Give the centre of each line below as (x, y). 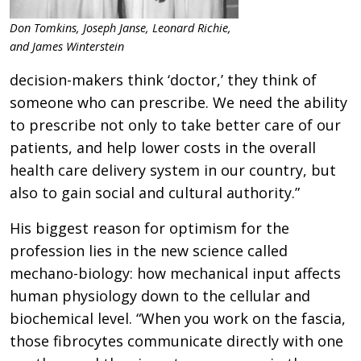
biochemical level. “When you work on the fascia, (178, 318)
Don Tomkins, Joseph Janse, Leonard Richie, (120, 27)
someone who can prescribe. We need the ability (178, 102)
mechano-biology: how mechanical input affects (175, 273)
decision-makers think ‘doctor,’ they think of (163, 79)
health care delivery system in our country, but (173, 170)
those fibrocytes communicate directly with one (176, 340)
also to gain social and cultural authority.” (155, 192)
